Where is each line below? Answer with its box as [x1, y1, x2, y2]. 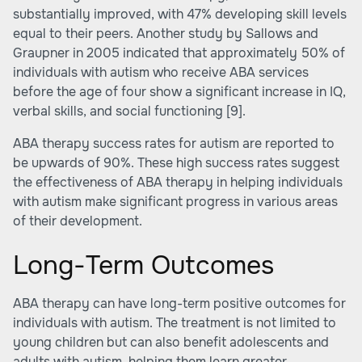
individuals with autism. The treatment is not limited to [13, 314, 336, 331]
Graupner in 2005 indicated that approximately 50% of [13, 44, 345, 61]
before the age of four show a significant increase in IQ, [13, 83, 346, 100]
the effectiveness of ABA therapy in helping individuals [13, 174, 343, 191]
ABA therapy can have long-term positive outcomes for [13, 295, 346, 312]
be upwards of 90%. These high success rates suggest [13, 154, 339, 171]
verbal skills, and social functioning [13, 103, 226, 120]
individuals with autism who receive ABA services [13, 64, 309, 81]
